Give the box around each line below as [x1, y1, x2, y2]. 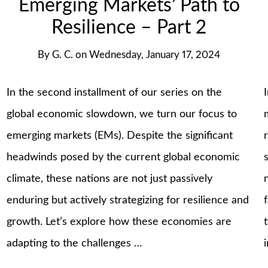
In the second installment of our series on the [7, 87, 223, 98]
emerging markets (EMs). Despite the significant [7, 130, 233, 141]
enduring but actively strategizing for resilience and [7, 194, 249, 206]
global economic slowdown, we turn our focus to [7, 108, 237, 120]
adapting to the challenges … [7, 237, 143, 249]
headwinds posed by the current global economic [7, 151, 240, 163]
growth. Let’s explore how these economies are [7, 216, 232, 227]
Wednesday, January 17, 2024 [89, 50, 221, 60]
